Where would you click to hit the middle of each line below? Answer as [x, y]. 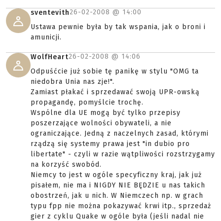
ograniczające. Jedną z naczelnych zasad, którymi [120, 133]
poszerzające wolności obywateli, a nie [101, 123]
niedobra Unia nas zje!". [73, 82]
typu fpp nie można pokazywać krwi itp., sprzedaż [121, 206]
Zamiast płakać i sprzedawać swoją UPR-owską [115, 92]
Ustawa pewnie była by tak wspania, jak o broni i [118, 27]
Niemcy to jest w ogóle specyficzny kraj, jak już [116, 175]
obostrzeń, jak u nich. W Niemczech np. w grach [117, 196]
